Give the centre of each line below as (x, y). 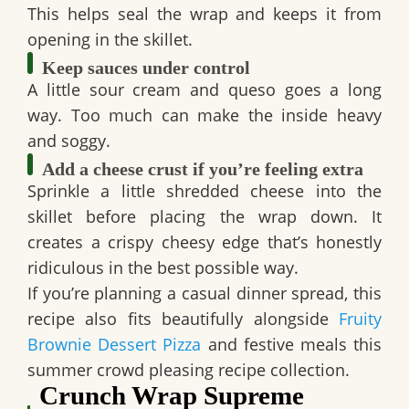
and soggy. (69, 141)
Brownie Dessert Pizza (115, 345)
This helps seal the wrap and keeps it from (204, 14)
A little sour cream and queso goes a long (204, 90)
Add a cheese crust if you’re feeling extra (203, 169)
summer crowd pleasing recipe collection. (189, 370)
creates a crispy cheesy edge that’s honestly (204, 242)
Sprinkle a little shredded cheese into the (204, 191)
